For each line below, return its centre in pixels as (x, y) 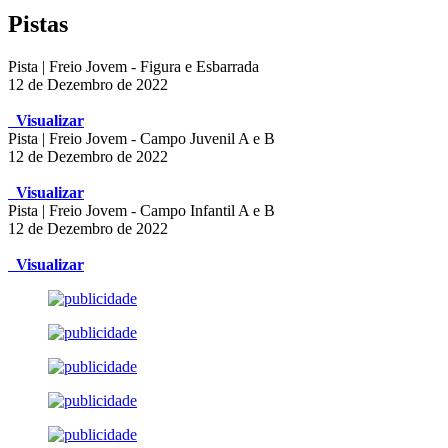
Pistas (38, 24)
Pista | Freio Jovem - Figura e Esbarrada (133, 67)
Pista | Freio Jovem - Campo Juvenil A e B (141, 139)
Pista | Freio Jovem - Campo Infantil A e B (141, 211)
